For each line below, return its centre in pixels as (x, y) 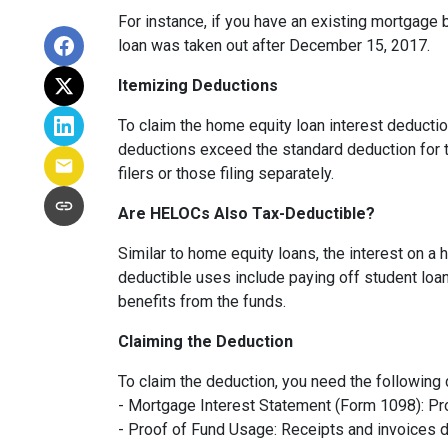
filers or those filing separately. (226, 173)
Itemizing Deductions (198, 85)
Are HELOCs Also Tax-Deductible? (246, 213)
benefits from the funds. (202, 301)
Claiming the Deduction (205, 341)
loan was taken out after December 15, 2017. (274, 45)
